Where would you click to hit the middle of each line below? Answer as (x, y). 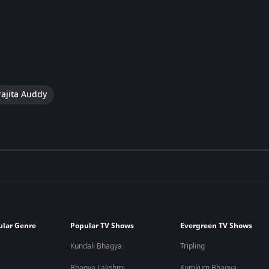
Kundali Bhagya (96, 246)
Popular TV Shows (102, 226)
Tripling (193, 246)
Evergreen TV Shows (216, 226)
